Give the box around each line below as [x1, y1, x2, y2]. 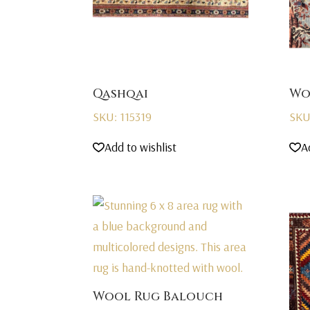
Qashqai [93, 85, 149, 103]
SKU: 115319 [93, 109, 152, 125]
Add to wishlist [104, 139, 177, 156]
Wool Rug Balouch [93, 288, 224, 306]
